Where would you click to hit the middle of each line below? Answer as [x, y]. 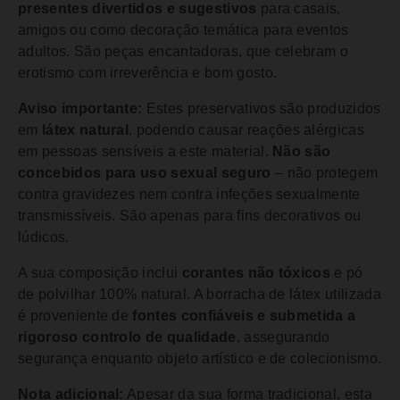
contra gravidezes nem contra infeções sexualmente [189, 194]
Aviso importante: [80, 108]
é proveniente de [75, 316]
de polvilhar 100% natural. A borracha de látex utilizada [200, 294]
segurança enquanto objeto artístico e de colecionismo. [200, 358]
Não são [302, 151]
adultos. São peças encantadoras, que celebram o [183, 51]
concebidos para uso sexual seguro [145, 173]
